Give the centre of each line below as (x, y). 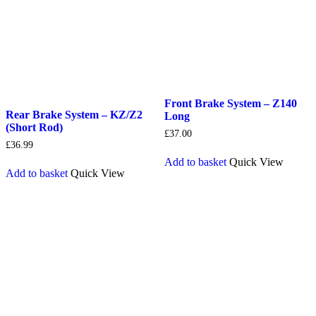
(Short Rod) (34, 128)
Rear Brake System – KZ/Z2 (74, 115)
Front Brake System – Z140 (230, 104)
